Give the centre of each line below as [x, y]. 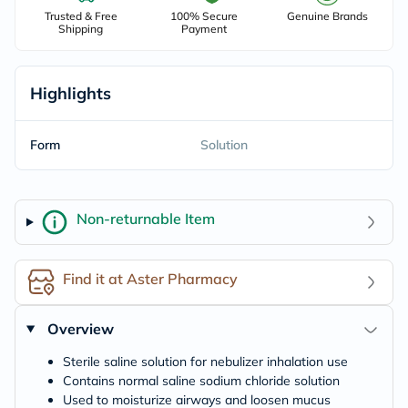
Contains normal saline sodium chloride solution [201, 381]
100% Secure [204, 16]
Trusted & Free [81, 16]
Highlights [71, 93]
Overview [80, 329]
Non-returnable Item [145, 218]
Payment [204, 29]
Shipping [81, 29]
